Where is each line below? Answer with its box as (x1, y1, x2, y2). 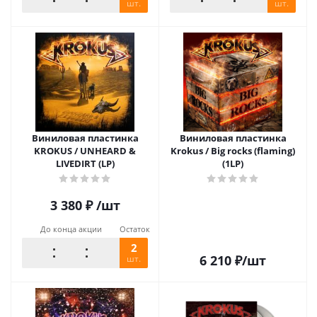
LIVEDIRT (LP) (55, 157, 115, 170)
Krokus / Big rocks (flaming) (171, 144, 295, 157)
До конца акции (40, 224, 102, 234)
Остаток (120, 224, 150, 234)
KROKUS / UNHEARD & (34, 144, 136, 157)
